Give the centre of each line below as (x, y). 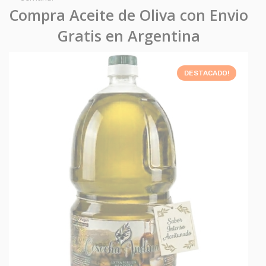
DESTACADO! (146, 73)
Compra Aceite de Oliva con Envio (129, 15)
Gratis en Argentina (129, 35)
